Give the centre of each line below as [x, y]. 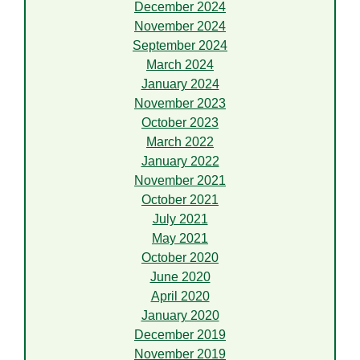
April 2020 [180, 297]
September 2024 [180, 46]
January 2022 [180, 162]
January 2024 [180, 84]
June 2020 [180, 277]
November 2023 [180, 104]
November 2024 [180, 27]
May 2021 [180, 239]
